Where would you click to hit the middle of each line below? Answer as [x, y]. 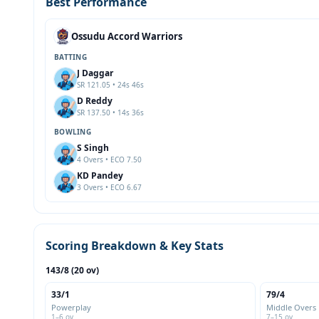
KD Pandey [100, 176]
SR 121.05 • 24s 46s [110, 85]
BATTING [70, 57]
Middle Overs [291, 307]
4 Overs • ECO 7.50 [109, 159]
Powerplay [71, 307]
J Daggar [95, 73]
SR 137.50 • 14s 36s [110, 113]
